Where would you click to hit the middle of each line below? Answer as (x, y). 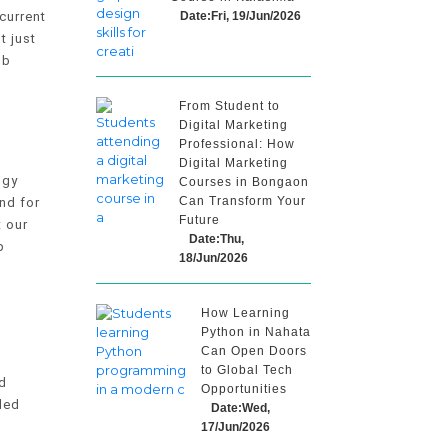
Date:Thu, (216, 239)
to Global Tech (247, 370)
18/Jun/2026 (213, 258)
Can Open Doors (254, 351)
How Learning (245, 313)
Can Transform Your (242, 201)
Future (199, 220)
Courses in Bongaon (244, 182)
